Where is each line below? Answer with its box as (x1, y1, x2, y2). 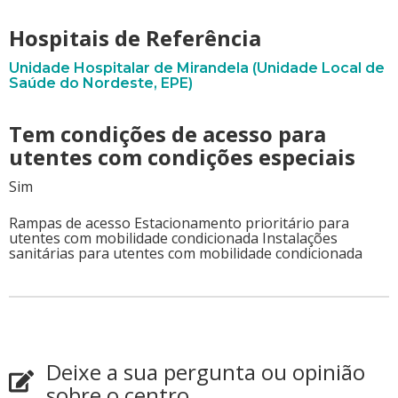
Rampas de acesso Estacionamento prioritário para (9, 212, 349, 233)
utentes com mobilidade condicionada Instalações (9, 227, 338, 248)
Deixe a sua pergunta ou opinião (46, 356, 365, 386)
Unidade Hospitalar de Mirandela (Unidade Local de (9, 59, 385, 76)
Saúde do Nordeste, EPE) (9, 74, 193, 92)
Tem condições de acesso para (9, 118, 326, 148)
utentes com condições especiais (9, 141, 355, 171)
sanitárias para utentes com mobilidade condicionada (9, 243, 362, 263)
